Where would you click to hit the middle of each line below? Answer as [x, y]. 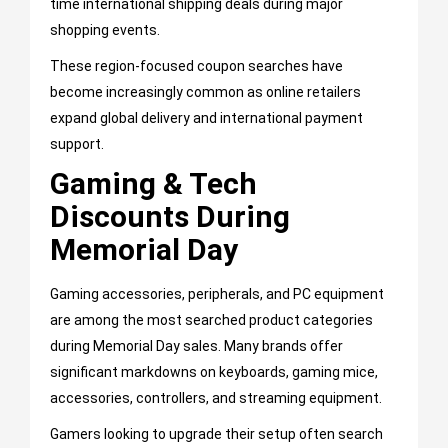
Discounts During [170, 217]
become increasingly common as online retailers [205, 92]
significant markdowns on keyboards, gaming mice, [214, 372]
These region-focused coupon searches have [196, 66]
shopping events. [105, 30]
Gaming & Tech [153, 184]
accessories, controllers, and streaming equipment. [216, 398]
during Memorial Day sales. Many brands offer [196, 346]
